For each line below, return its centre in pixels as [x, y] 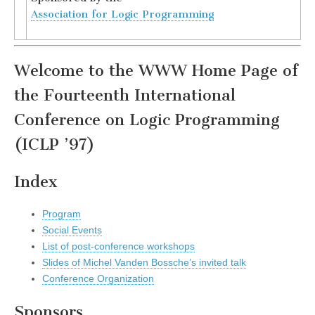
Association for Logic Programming [122, 14]
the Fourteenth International [125, 96]
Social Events [72, 230]
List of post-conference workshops [118, 246]
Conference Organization [98, 279]
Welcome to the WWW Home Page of [156, 71]
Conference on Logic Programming [147, 120]
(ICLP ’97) [54, 145]
